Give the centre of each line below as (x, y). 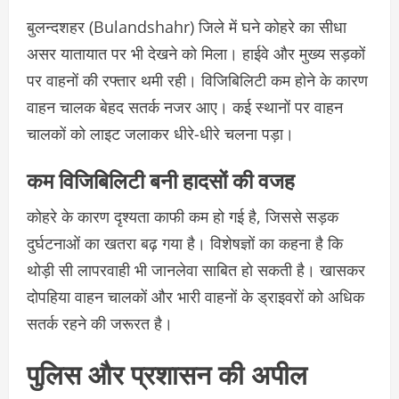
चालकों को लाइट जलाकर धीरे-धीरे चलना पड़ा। (160, 133)
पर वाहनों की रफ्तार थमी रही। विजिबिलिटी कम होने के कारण (197, 80)
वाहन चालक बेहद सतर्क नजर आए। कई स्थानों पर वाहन (185, 106)
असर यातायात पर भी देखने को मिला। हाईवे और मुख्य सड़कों (196, 53)
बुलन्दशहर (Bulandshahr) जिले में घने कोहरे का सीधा (187, 26)
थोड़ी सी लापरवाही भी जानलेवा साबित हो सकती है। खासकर (196, 269)
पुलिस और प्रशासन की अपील (167, 372)
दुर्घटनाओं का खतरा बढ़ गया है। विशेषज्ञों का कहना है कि (185, 243)
